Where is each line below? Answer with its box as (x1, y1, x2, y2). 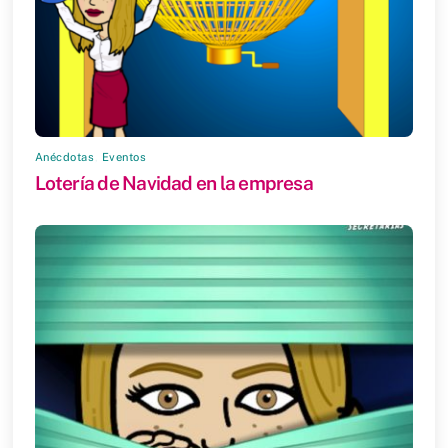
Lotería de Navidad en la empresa (34, 172, 313, 194)
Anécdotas (34, 150, 95, 165)
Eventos (101, 150, 147, 165)
